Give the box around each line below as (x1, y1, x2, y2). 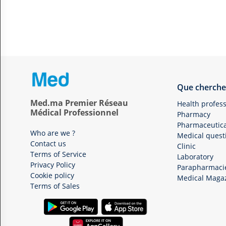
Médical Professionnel (30, 107, 119, 118)
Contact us (30, 139, 66, 148)
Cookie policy (30, 171, 74, 180)
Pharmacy (177, 109, 210, 119)
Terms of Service (30, 149, 86, 159)
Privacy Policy (30, 160, 75, 169)
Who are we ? (30, 128, 75, 138)
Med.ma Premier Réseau (30, 97, 128, 108)
